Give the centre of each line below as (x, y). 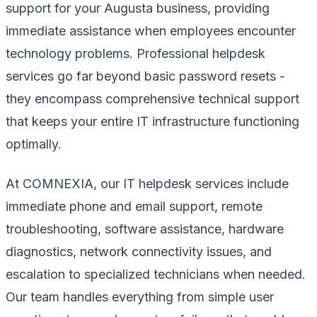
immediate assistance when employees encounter (151, 30)
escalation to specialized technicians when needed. (156, 274)
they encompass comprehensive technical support (152, 98)
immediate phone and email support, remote (134, 206)
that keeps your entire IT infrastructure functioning (152, 121)
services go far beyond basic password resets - (145, 76)
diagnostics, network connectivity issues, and (139, 251)
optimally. (34, 144)
